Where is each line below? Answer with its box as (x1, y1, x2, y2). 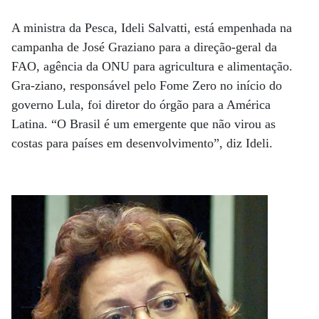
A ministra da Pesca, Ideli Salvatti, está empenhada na (11, 20, 292, 35)
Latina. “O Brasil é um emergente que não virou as (11, 116, 276, 131)
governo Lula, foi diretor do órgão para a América (11, 97, 271, 112)
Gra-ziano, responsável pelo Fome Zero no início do (11, 78, 282, 93)
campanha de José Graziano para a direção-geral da (11, 39, 277, 54)
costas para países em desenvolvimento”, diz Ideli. (11, 135, 273, 150)
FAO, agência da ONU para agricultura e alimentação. (11, 58, 293, 73)
